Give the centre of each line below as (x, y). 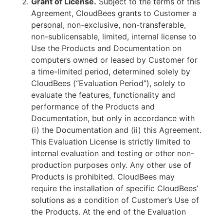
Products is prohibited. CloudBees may (103, 177)
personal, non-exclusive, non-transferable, (109, 25)
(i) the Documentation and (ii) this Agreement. (116, 130)
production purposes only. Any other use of (111, 165)
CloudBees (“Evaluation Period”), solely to (108, 83)
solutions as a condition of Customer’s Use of (115, 200)
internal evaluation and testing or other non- (113, 153)
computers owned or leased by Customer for (114, 60)
